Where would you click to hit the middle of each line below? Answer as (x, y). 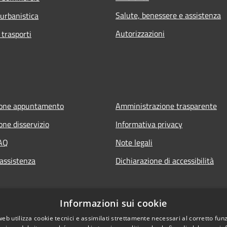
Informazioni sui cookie (113, 203)
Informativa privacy (149, 124)
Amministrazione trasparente (166, 106)
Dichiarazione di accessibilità (165, 161)
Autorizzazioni (140, 34)
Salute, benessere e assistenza (168, 15)
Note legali (134, 143)
